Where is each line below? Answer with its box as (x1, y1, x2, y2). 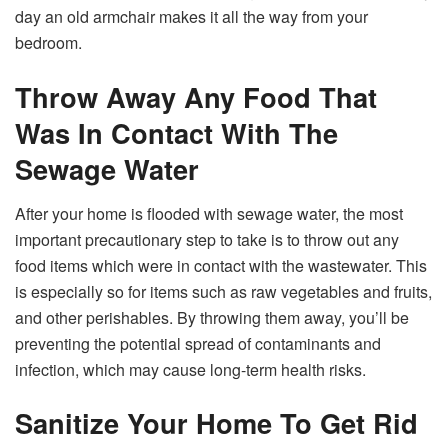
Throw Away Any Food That (15, 77, 377, 117)
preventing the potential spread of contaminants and (15, 331, 381, 355)
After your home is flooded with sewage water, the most (15, 201, 403, 225)
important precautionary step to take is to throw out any (15, 227, 399, 251)
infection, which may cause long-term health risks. (15, 357, 366, 381)
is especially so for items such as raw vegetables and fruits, (15, 279, 432, 303)
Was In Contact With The (15, 113, 338, 153)
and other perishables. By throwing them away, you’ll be (15, 305, 409, 329)
